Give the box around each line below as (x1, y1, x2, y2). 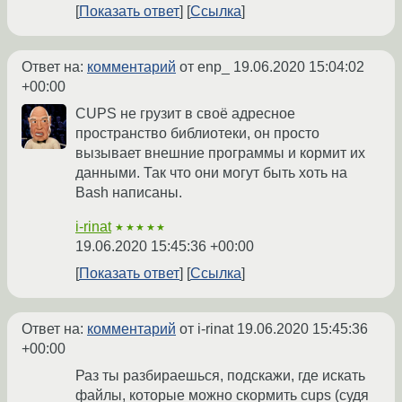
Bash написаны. (75, 185, 182, 200)
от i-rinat (176, 321, 237, 336)
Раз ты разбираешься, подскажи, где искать (75, 368, 365, 383)
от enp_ (176, 59, 233, 74)
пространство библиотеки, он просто (75, 126, 319, 141)
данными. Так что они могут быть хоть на (75, 165, 347, 180)
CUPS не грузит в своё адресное (75, 106, 295, 121)
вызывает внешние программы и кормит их (75, 145, 365, 161)
